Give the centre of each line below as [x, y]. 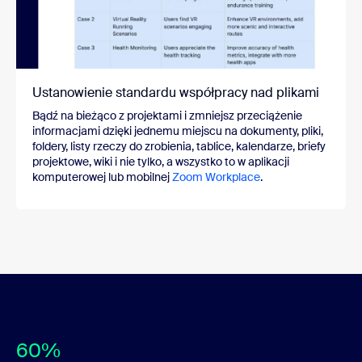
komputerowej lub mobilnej [102, 177]
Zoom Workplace [216, 177]
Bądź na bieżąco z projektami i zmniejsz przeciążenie [167, 115]
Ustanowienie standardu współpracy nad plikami [176, 92]
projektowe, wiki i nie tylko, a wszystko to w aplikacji [161, 161]
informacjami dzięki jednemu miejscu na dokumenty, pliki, [178, 130]
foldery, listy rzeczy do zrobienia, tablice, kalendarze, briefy [179, 146]
